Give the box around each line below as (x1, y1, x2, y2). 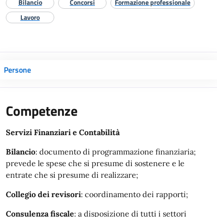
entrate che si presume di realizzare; (6, 170, 138, 180)
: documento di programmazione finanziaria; (35, 147, 196, 156)
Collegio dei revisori (6, 189, 81, 199)
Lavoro (20, 12, 40, 22)
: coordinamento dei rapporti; (81, 189, 188, 199)
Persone (4, 64, 31, 76)
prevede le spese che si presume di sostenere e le (6, 158, 185, 168)
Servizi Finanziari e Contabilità (6, 127, 120, 137)
